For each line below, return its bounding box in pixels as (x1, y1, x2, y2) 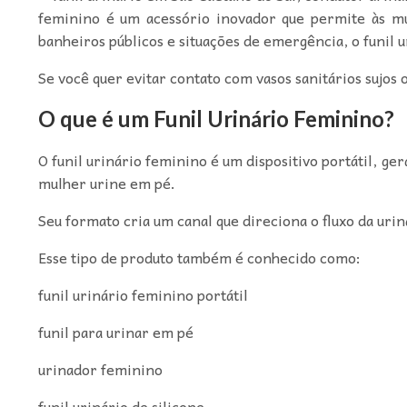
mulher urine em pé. (37, 170, 175, 194)
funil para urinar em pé (37, 319, 194, 343)
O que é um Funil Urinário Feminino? (37, 105, 394, 133)
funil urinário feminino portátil (37, 282, 248, 306)
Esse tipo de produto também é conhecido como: (37, 244, 361, 269)
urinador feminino (37, 356, 163, 381)
